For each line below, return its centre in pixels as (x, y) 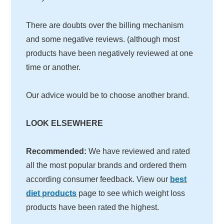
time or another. (53, 67)
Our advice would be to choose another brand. (108, 95)
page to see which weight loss (131, 193)
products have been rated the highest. (93, 207)
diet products (51, 193)
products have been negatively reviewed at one (110, 53)
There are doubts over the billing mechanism (105, 25)
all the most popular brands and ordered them (106, 165)
